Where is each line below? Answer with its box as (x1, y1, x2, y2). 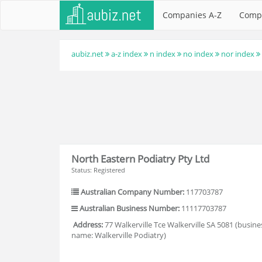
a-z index (111, 49, 142, 59)
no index (183, 49, 213, 59)
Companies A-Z (163, 9, 222, 20)
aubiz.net (71, 49, 104, 59)
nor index (221, 49, 254, 59)
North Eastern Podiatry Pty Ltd (71, 151, 209, 166)
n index (150, 49, 175, 59)
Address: (73, 219, 103, 230)
